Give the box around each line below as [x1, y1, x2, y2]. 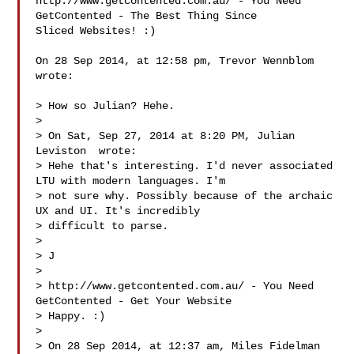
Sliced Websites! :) [36, 24, 156, 37]
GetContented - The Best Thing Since [36, 9, 264, 22]
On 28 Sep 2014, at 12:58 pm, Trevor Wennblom [36, 55, 314, 67]
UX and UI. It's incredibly [36, 205, 207, 217]
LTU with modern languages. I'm [36, 175, 232, 187]
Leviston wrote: [36, 145, 137, 157]
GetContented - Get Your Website [36, 295, 239, 307]
